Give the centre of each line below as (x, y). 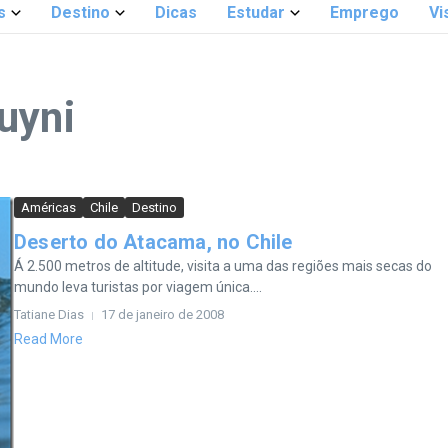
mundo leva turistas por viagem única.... (138, 287)
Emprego (364, 12)
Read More (48, 339)
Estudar (256, 12)
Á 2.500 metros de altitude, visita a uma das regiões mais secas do (223, 266)
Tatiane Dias (49, 314)
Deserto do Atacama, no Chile (153, 242)
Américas (48, 207)
